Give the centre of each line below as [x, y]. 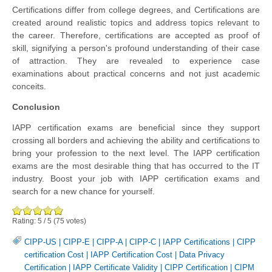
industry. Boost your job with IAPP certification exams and [136, 178]
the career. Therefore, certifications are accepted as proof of [136, 35]
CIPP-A [110, 242]
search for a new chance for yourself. [83, 191]
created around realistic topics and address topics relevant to [136, 22]
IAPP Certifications [196, 242]
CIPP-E [76, 242]
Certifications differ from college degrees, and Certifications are [136, 9]
